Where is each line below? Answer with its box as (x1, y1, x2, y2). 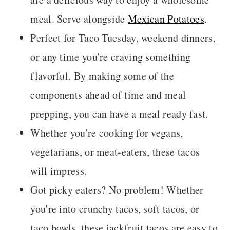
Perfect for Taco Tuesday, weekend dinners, (30, 30, 216, 45)
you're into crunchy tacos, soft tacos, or (30, 201, 200, 216)
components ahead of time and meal (30, 87, 186, 102)
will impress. (30, 163, 87, 178)
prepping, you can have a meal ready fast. (30, 106, 208, 121)
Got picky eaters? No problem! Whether (30, 182, 204, 197)
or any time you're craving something (30, 49, 191, 64)
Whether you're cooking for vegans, (30, 125, 183, 140)
